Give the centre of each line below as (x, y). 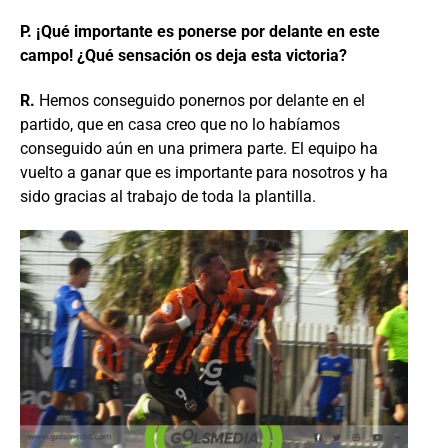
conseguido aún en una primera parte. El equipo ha (199, 148)
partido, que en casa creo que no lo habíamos (180, 124)
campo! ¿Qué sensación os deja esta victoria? (183, 55)
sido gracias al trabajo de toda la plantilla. (168, 196)
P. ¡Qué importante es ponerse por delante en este (200, 31)
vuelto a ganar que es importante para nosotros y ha (204, 172)
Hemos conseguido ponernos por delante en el (202, 100)
